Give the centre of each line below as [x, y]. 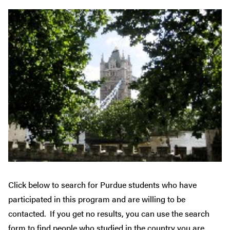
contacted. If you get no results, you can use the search [109, 214]
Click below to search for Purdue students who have [102, 185]
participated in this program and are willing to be [97, 199]
